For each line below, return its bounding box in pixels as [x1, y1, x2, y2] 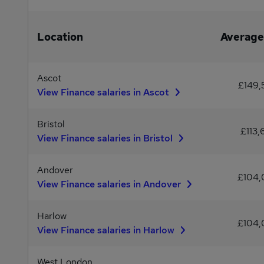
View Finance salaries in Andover [37, 178, 183, 190]
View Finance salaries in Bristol [37, 132, 175, 144]
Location [37, 30, 83, 44]
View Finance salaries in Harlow [37, 224, 177, 236]
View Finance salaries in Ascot [37, 86, 171, 98]
